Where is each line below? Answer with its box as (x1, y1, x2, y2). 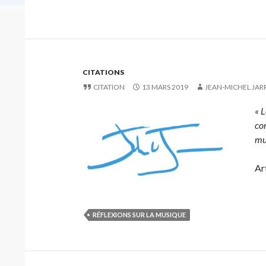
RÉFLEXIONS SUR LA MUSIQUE (93, 211, 186, 218)
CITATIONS (83, 68, 124, 77)
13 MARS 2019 (142, 83, 188, 91)
